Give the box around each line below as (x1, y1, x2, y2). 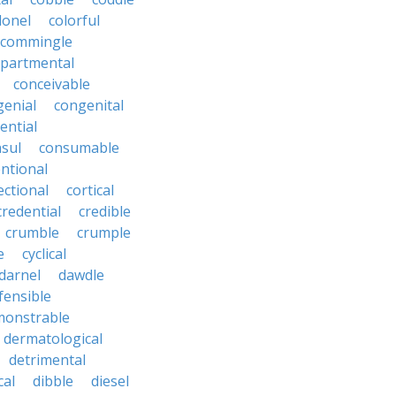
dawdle (58, 265, 104, 285)
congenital (54, 95, 124, 115)
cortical (66, 180, 114, 200)
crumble (5, 223, 59, 242)
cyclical (22, 244, 66, 263)
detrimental (9, 350, 86, 369)
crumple (77, 223, 131, 242)
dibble (33, 371, 73, 391)
